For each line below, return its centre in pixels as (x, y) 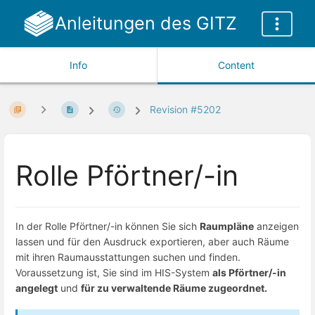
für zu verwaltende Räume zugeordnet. (174, 288)
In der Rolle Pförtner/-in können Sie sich (108, 226)
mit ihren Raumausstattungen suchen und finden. (128, 257)
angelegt (37, 288)
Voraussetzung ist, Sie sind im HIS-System (114, 272)
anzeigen (276, 226)
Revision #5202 (186, 110)
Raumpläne (227, 226)
